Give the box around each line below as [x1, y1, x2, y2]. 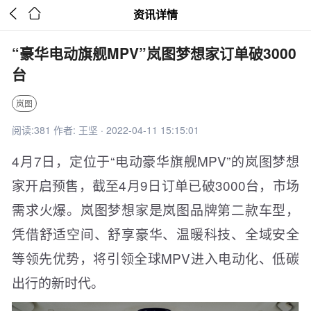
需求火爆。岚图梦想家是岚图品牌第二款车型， [12, 200, 299, 219]
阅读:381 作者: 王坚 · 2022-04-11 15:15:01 [12, 123, 199, 137]
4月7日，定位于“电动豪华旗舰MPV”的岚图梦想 [12, 151, 299, 170]
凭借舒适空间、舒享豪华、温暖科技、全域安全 [12, 224, 299, 243]
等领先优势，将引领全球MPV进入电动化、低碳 [12, 249, 299, 267]
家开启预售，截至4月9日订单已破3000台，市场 [12, 176, 299, 194]
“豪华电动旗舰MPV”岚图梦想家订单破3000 [12, 42, 296, 63]
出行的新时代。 [12, 273, 104, 292]
